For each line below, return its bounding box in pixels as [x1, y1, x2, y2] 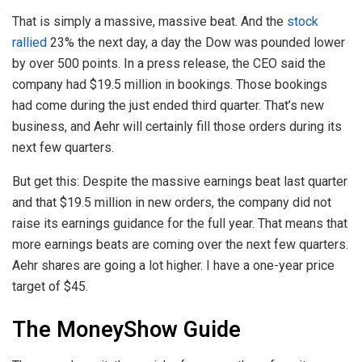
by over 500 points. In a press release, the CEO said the [12, 55, 326, 71]
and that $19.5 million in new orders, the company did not [12, 194, 331, 210]
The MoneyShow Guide [12, 314, 241, 347]
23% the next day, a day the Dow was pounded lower [47, 34, 345, 50]
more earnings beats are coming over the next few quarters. [12, 236, 348, 252]
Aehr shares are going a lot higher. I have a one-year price [12, 257, 335, 273]
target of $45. [12, 278, 88, 294]
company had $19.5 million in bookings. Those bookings [12, 76, 327, 92]
